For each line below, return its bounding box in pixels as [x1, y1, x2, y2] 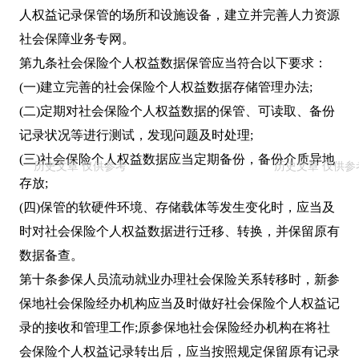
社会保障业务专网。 [19, 32, 135, 46]
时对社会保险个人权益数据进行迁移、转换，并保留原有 [19, 224, 340, 239]
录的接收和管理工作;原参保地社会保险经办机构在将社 [19, 321, 330, 335]
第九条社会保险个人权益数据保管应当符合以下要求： [19, 56, 327, 71]
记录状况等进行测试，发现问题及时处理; [19, 128, 253, 143]
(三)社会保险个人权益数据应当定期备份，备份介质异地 [19, 152, 335, 167]
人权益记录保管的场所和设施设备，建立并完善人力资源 [19, 8, 340, 22]
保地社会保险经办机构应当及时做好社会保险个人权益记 [19, 296, 340, 311]
